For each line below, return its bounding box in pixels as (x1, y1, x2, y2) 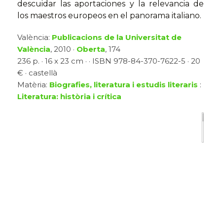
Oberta (76, 44, 105, 54)
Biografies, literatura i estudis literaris (49, 80, 198, 90)
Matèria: (17, 80, 49, 90)
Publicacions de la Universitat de (52, 33, 182, 42)
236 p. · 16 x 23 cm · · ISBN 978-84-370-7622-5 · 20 (17, 56, 200, 66)
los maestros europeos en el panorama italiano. (17, 11, 201, 21)
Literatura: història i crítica (17, 92, 121, 102)
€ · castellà (17, 68, 57, 78)
